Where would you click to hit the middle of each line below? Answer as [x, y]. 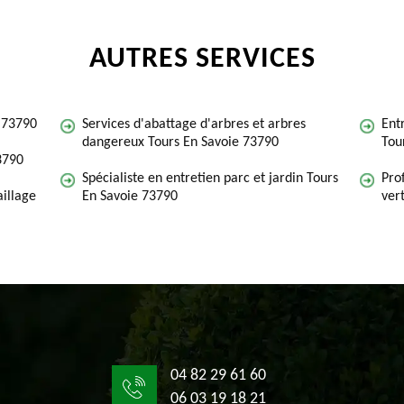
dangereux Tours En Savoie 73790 [180, 142]
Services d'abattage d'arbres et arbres [194, 124]
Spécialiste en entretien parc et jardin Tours [210, 179]
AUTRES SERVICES [202, 60]
